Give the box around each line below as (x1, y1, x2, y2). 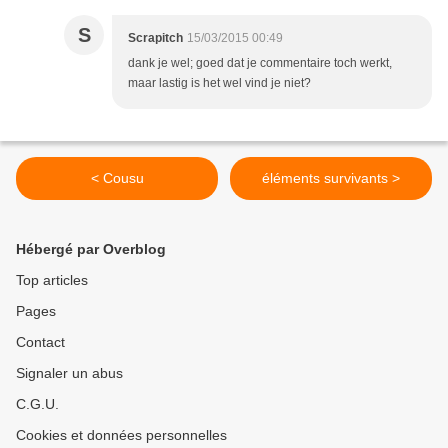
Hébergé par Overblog (16, 241, 166, 258)
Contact (16, 334, 65, 351)
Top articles (16, 272, 88, 289)
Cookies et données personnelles (16, 427, 227, 444)
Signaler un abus (16, 365, 123, 382)
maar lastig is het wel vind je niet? (128, 76, 311, 91)
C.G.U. (16, 396, 59, 413)
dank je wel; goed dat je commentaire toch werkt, (128, 56, 392, 71)
